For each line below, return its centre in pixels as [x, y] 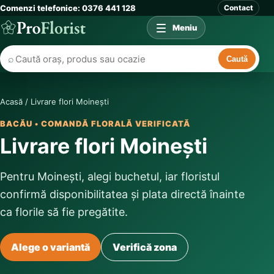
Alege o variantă [50, 247]
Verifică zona [145, 247]
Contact [239, 8]
